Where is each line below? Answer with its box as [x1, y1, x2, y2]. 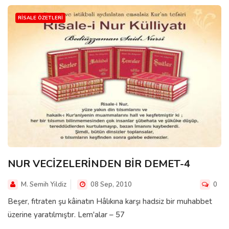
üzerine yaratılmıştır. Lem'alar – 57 [8, 210, 125, 220]
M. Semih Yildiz [21, 180, 66, 190]
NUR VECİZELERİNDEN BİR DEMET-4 [8, 157, 190, 171]
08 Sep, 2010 [89, 180, 132, 190]
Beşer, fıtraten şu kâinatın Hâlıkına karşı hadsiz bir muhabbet [8, 196, 212, 207]
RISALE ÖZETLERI [18, 14, 63, 21]
